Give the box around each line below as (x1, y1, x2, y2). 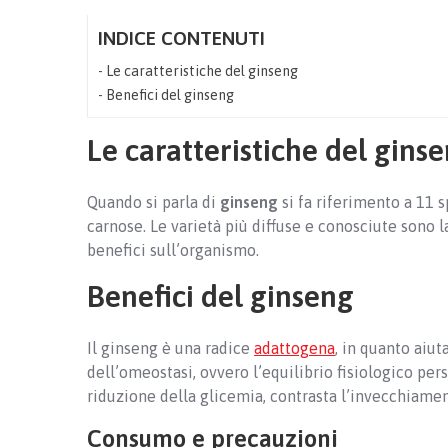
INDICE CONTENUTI (98, 26, 265, 49)
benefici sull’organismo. (87, 240, 259, 259)
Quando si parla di (87, 192, 220, 211)
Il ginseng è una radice (87, 338, 254, 357)
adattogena (254, 338, 335, 357)
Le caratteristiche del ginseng (105, 62, 298, 79)
